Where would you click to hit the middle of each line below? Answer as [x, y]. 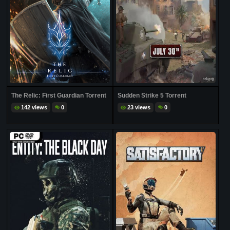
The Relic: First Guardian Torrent [59, 96]
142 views [34, 107]
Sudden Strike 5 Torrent [152, 96]
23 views [139, 107]
